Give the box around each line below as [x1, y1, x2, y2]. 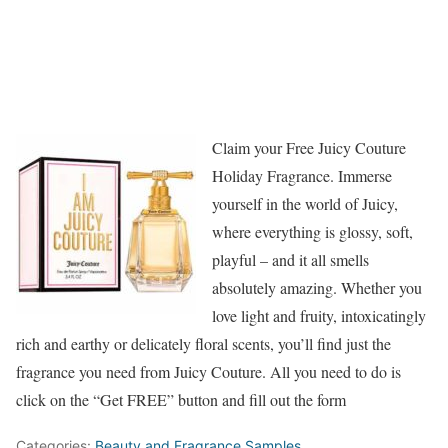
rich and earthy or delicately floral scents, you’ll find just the [16, 333, 391, 354]
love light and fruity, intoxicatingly [212, 305, 426, 326]
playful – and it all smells [212, 249, 369, 270]
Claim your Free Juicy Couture [212, 137, 406, 158]
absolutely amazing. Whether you [212, 277, 422, 298]
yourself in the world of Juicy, [212, 193, 398, 214]
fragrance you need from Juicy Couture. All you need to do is [16, 361, 401, 382]
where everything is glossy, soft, [212, 221, 413, 242]
